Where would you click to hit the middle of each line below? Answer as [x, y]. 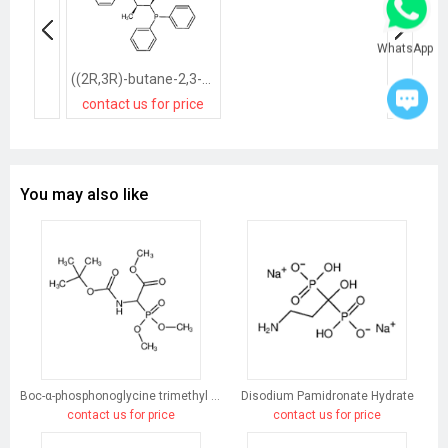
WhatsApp [405, 48]
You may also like [84, 195]
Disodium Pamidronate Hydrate [327, 396]
